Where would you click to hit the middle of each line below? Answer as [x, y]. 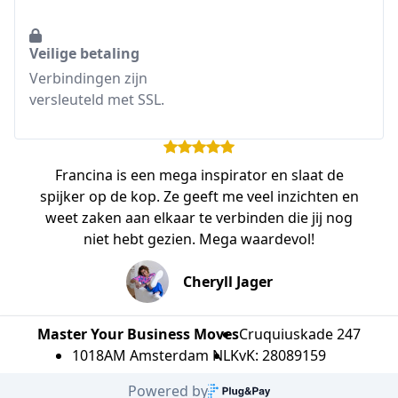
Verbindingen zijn [88, 78]
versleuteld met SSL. [97, 99]
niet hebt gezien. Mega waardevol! [199, 239]
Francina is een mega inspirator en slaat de [199, 175]
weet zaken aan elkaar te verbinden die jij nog [199, 218]
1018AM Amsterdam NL [151, 355]
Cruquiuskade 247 [300, 334]
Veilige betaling [84, 53]
